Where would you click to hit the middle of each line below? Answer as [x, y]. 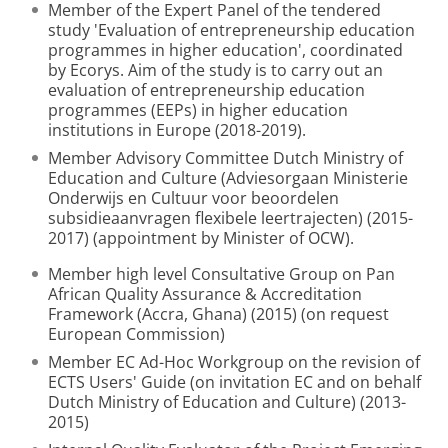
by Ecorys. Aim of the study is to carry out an [215, 70]
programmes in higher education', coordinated [225, 50]
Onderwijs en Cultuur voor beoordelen [193, 198]
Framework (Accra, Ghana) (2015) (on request [218, 314]
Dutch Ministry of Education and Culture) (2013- [227, 402]
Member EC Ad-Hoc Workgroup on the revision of [234, 362]
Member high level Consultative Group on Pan [221, 274]
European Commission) [136, 334]
